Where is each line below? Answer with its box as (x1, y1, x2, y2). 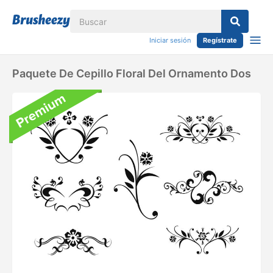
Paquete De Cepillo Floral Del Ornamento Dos (12, 67, 251, 80)
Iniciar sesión (149, 36, 191, 44)
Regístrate (203, 36, 237, 44)
